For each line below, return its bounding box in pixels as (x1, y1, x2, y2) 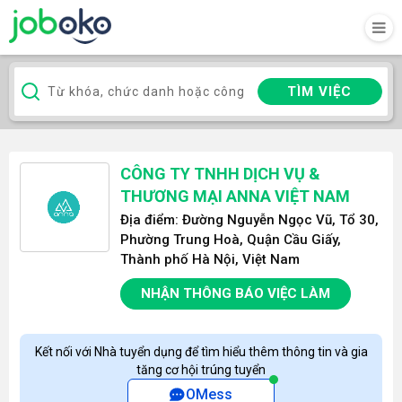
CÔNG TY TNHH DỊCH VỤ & (120, 164, 320, 183)
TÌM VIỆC (287, 83, 353, 100)
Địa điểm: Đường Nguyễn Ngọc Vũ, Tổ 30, (120, 212, 379, 228)
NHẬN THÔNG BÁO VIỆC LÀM (141, 285, 330, 301)
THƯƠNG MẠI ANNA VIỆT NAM (120, 187, 350, 205)
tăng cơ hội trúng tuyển (136, 363, 266, 377)
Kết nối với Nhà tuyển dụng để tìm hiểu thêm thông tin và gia (34, 345, 368, 359)
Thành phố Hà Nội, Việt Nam (120, 251, 300, 267)
